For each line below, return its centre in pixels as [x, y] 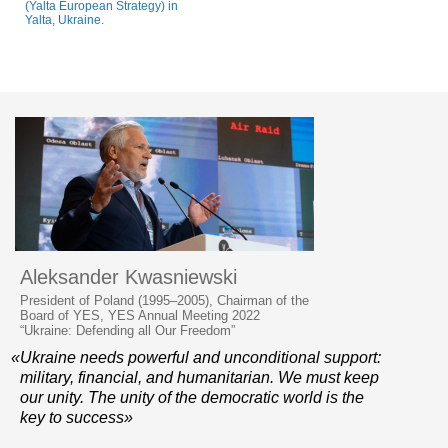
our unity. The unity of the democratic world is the [192, 397]
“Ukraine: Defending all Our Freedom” [127, 330]
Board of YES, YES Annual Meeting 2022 [140, 315]
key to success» [76, 417]
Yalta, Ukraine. [64, 19]
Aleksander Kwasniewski [128, 276]
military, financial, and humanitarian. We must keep [199, 377]
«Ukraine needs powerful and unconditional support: [196, 357]
